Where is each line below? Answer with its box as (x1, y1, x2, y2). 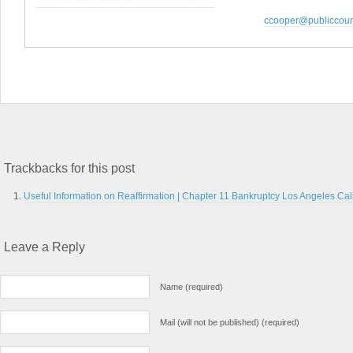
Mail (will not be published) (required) (160, 318, 299, 327)
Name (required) (160, 282, 223, 292)
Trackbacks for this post (4, 162, 135, 175)
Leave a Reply (4, 240, 85, 254)
